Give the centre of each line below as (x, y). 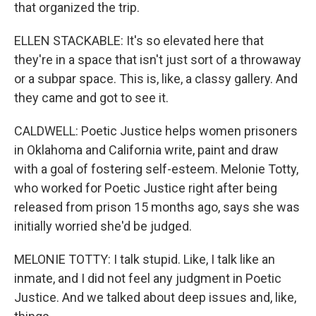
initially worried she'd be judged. (103, 226)
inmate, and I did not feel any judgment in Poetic (148, 278)
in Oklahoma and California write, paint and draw (146, 150)
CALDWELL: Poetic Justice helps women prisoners (156, 131)
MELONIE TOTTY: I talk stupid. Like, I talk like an (145, 259)
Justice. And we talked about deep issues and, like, (155, 297)
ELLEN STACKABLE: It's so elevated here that (139, 41)
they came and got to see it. (91, 98)
